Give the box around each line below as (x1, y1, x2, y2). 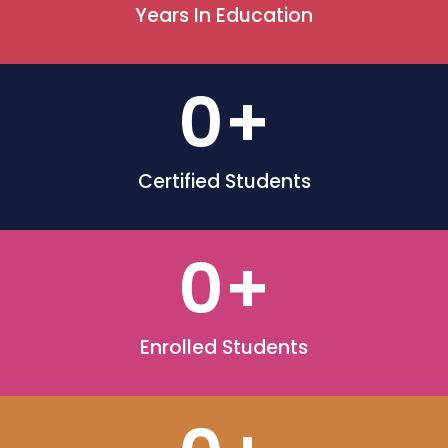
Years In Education (135, 2, 313, 29)
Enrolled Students (140, 334, 308, 361)
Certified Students (137, 168, 311, 195)
